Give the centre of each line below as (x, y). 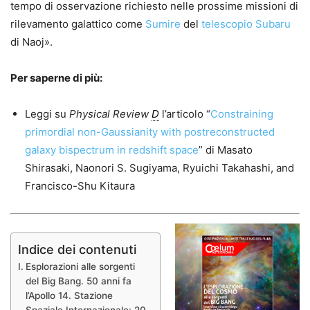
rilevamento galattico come (78, 24)
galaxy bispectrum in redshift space (112, 149)
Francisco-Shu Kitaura (80, 185)
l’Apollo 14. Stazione (69, 295)
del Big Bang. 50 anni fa (78, 281)
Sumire (163, 24)
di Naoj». (31, 42)
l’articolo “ (185, 113)
